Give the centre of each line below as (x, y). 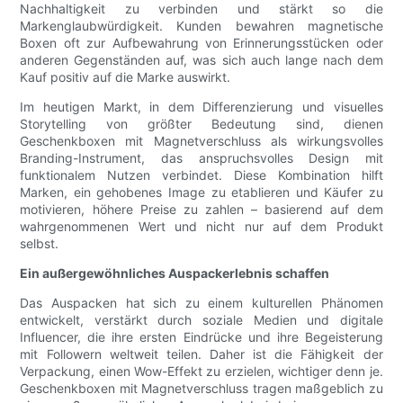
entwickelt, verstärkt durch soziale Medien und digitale (201, 320)
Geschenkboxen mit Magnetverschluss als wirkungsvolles (201, 141)
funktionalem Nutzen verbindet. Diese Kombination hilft (201, 175)
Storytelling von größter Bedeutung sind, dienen (201, 124)
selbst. (40, 244)
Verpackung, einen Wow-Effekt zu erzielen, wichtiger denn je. (201, 372)
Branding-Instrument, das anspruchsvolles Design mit (201, 158)
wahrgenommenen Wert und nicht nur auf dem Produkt (201, 227)
